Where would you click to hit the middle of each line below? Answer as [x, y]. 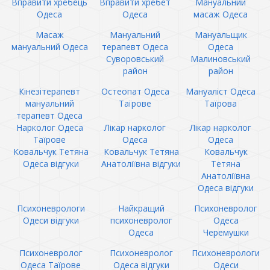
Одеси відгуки [51, 220]
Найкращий [141, 208]
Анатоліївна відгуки [141, 164]
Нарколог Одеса [49, 127]
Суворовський [135, 59]
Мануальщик [221, 35]
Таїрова [221, 103]
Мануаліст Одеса [221, 91]
